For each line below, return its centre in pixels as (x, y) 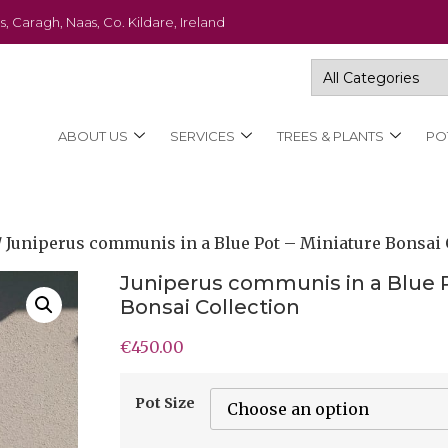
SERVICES (202, 135)
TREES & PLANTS (330, 135)
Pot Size (164, 403)
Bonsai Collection (209, 307)
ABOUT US (92, 135)
